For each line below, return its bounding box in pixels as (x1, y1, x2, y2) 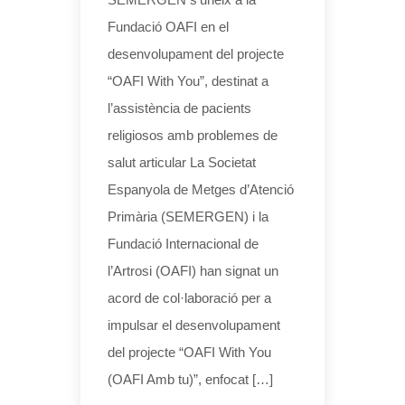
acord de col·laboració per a (108, 289, 271, 306)
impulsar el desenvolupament (108, 316, 280, 333)
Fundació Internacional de (108, 235, 259, 251)
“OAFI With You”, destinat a (108, 72, 268, 89)
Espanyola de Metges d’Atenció (108, 181, 294, 197)
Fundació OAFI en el (108, 18, 229, 34)
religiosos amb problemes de (108, 127, 278, 143)
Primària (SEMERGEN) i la (108, 208, 268, 224)
